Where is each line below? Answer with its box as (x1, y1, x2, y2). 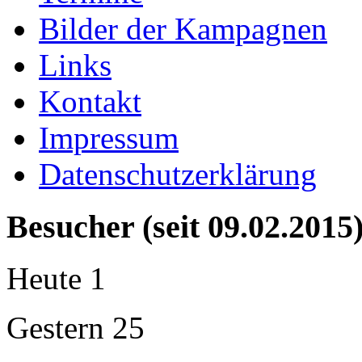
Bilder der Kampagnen (39, 11, 327, 46)
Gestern (6, 310, 112, 346)
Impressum (39, 120, 179, 155)
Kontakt (39, 84, 141, 119)
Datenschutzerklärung (39, 157, 317, 192)
